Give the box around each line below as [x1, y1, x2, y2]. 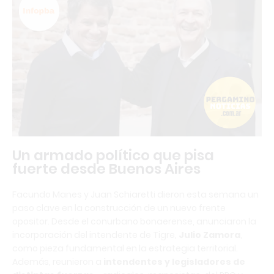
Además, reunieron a [12, 256, 103, 268]
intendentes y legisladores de [103, 256, 245, 268]
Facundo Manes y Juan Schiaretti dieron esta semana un [12, 188, 259, 201]
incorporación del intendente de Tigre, [12, 229, 179, 242]
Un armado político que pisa [12, 146, 214, 166]
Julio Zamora [179, 229, 240, 242]
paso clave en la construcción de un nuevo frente [12, 202, 226, 215]
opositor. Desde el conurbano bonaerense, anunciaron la [12, 215, 256, 228]
